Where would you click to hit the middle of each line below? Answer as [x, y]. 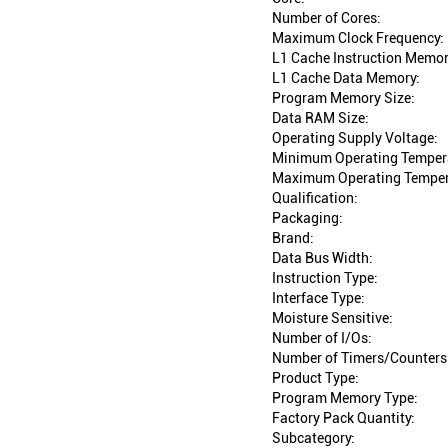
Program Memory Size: [343, 98]
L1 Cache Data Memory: [346, 78]
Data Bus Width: [322, 258]
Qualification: [315, 198]
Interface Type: [318, 298]
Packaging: [307, 218]
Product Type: [315, 378]
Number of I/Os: [322, 338]
